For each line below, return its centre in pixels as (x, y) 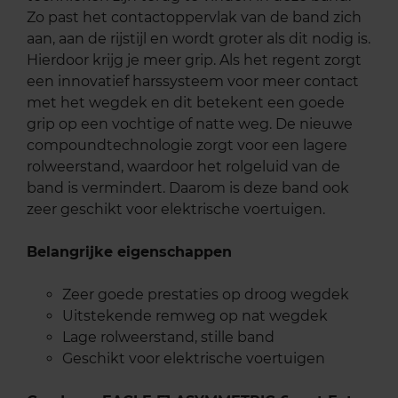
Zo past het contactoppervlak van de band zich (194, 17)
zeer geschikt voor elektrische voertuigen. (176, 209)
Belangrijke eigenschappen (129, 251)
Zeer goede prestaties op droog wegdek (206, 294)
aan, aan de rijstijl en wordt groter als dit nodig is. (199, 38)
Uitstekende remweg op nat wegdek (195, 315)
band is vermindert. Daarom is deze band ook (188, 187)
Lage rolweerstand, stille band (168, 337)
